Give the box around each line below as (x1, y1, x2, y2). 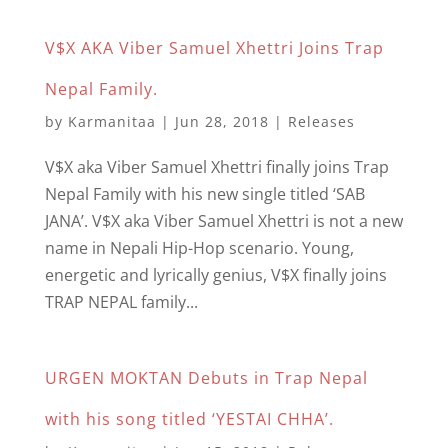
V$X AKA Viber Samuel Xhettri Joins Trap (44, 37, 384, 59)
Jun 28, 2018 (174, 112, 269, 131)
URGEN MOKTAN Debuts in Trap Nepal (44, 367, 368, 389)
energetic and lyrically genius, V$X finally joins (44, 264, 387, 286)
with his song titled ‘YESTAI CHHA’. (44, 408, 334, 430)
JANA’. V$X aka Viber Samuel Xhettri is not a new (44, 210, 403, 232)
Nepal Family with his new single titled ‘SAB (44, 183, 365, 205)
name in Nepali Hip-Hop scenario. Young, (44, 237, 354, 259)
